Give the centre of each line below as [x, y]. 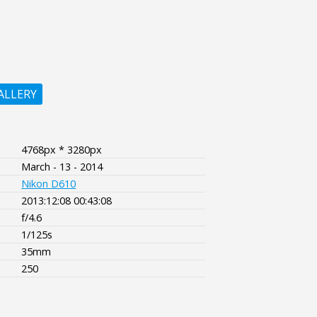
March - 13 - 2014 [62, 166]
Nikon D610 [49, 183]
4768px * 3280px [62, 149]
